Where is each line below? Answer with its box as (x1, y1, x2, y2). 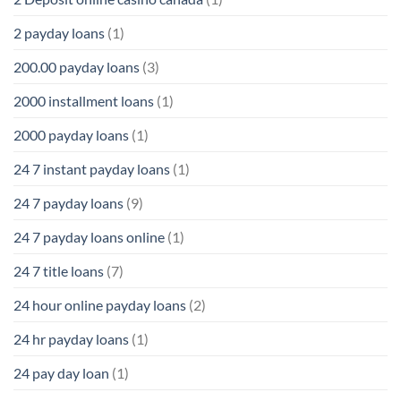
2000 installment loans (13, 91, 154, 109)
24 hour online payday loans (13, 295, 186, 313)
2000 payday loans (13, 125, 129, 143)
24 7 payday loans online (13, 227, 165, 245)
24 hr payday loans (13, 329, 129, 347)
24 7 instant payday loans (13, 159, 170, 177)
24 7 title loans (13, 261, 104, 279)
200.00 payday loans (13, 57, 140, 75)
